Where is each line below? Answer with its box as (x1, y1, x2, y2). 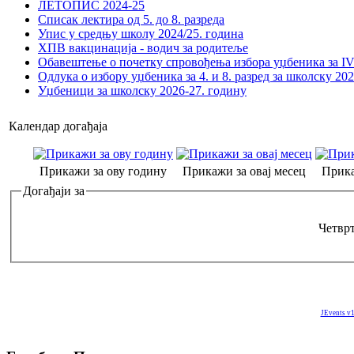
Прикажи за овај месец (183, 164, 306, 179)
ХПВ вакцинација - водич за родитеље (38, 41, 248, 55)
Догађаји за (23, 184, 85, 198)
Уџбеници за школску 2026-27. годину (38, 84, 247, 98)
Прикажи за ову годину (40, 164, 167, 179)
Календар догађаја (9, 119, 107, 134)
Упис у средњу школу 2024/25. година (38, 27, 243, 41)
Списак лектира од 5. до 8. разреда (38, 13, 224, 27)
